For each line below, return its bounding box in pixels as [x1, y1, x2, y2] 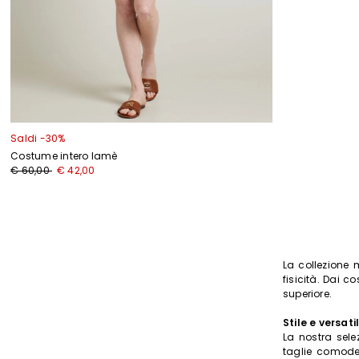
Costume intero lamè [10, 149, 118, 163]
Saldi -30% [10, 131, 66, 146]
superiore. [283, 287, 333, 301]
